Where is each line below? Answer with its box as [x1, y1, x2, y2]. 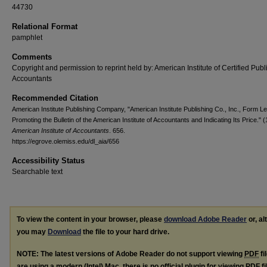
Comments [12, 52, 52, 61]
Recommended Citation [12, 94, 98, 103]
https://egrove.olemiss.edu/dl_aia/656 [12, 138, 119, 145]
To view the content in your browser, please [17, 215, 164, 223]
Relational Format [12, 22, 77, 31]
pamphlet [12, 33, 42, 42]
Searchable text [12, 167, 63, 176]
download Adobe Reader [164, 215, 247, 223]
